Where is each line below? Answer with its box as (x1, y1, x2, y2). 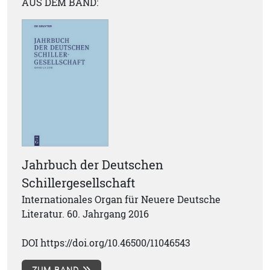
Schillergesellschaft (22, 175, 135, 192)
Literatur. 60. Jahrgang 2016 (22, 207, 149, 221)
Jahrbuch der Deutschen (22, 157, 163, 174)
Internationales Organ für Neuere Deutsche (22, 193, 221, 207)
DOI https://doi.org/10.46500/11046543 (22, 236, 190, 250)
